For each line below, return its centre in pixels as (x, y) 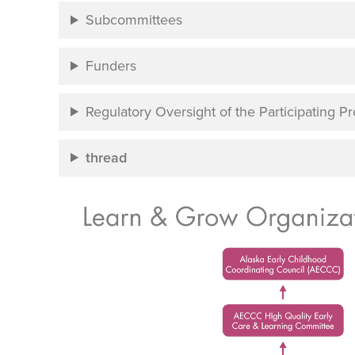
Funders (111, 66)
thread (106, 157)
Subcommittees (134, 20)
